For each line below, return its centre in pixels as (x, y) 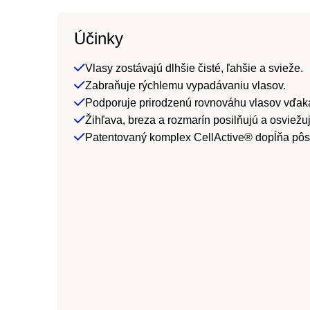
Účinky (99, 38)
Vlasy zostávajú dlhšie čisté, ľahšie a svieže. (194, 68)
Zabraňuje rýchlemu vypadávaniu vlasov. (185, 85)
